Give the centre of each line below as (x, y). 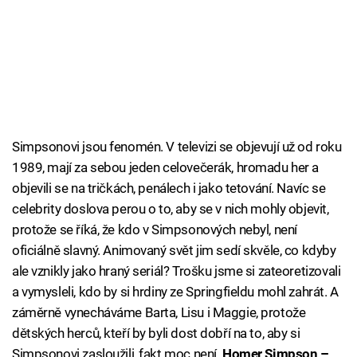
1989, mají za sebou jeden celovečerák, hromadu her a (166, 168)
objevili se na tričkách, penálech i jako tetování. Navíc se (169, 188)
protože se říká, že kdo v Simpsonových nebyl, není (155, 230)
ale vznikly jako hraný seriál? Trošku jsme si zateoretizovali (177, 271)
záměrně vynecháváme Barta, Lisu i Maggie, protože (159, 313)
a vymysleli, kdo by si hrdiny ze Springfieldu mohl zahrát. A (175, 292)
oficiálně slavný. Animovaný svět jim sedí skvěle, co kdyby (174, 251)
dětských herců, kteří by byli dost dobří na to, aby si (156, 333)
